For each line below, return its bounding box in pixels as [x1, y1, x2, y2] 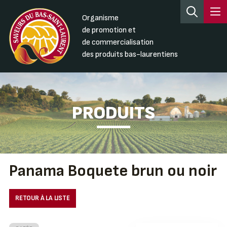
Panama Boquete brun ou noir [9, 161, 217, 181]
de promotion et [82, 25, 136, 35]
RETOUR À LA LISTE [15, 194, 70, 203]
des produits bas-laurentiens [82, 49, 178, 59]
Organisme [82, 13, 119, 23]
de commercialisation [82, 37, 154, 47]
